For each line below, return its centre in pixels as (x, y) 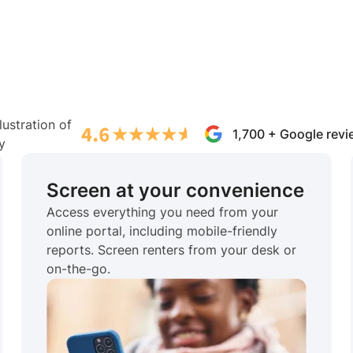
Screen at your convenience (175, 190)
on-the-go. (78, 268)
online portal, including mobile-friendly (162, 230)
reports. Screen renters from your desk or (171, 249)
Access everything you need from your (162, 212)
